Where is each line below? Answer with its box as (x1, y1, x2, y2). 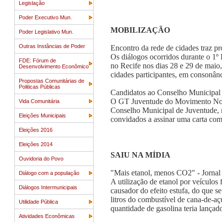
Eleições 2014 (19, 141, 53, 147)
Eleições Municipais (19, 112, 66, 118)
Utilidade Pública (19, 199, 58, 205)
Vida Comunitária (19, 98, 59, 104)
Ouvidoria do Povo (19, 156, 63, 162)
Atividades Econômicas (19, 213, 75, 219)
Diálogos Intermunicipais (19, 184, 77, 190)
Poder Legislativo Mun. (19, 29, 73, 35)
